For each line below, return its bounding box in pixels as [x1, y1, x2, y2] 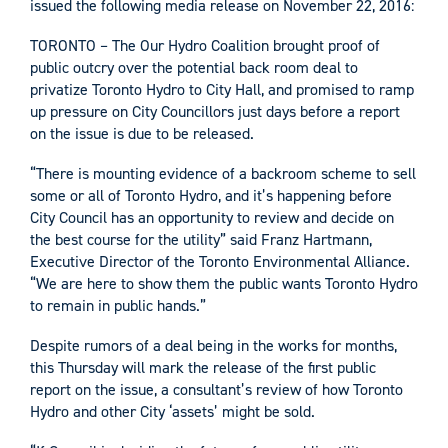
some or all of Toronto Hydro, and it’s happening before [30, 185, 392, 207]
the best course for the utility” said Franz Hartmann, [30, 229, 372, 251]
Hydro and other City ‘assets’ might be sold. [30, 401, 315, 423]
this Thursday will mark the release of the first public [30, 357, 376, 379]
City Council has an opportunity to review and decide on [30, 207, 394, 229]
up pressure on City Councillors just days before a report [30, 101, 400, 123]
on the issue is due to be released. [30, 123, 254, 145]
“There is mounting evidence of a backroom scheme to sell [30, 163, 416, 185]
